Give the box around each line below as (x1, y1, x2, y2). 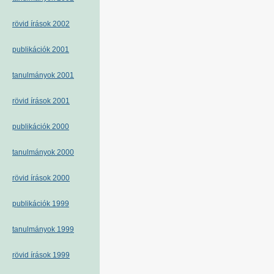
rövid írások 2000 (12, 174, 70, 182)
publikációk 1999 (12, 199, 69, 208)
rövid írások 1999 (12, 251, 70, 259)
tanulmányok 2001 (12, 71, 74, 80)
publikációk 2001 (12, 45, 69, 54)
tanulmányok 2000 (12, 148, 74, 157)
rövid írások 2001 (12, 97, 70, 105)
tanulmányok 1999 (12, 225, 74, 234)
